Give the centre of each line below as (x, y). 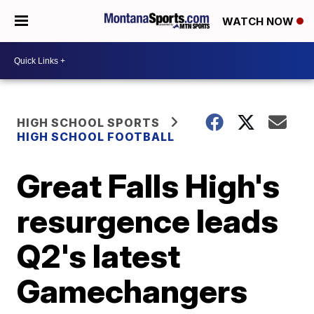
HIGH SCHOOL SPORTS (89, 123)
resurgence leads (148, 221)
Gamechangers (132, 291)
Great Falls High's (149, 186)
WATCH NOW (259, 22)
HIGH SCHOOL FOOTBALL (96, 137)
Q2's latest (99, 256)
